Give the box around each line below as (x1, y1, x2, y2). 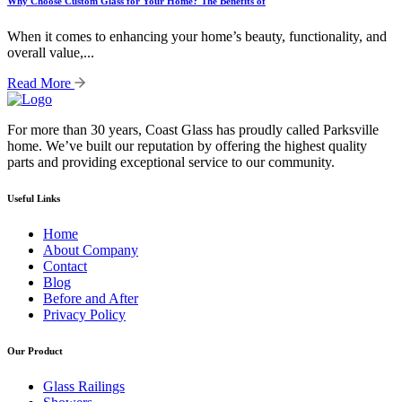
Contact (43, 258, 87, 275)
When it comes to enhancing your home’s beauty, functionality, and (7, 29, 387, 45)
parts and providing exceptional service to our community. (7, 154, 335, 170)
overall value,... (7, 45, 94, 61)
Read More (7, 75, 74, 92)
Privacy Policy (43, 307, 126, 323)
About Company (43, 242, 138, 258)
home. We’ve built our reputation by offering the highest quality (7, 138, 367, 154)
